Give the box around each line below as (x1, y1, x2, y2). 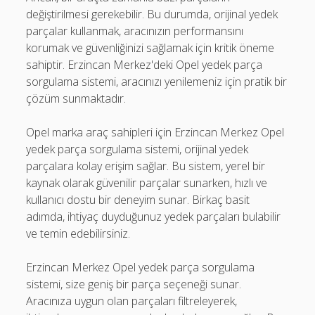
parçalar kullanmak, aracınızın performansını (26, 23, 244, 39)
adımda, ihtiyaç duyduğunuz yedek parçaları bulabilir (26, 209, 281, 224)
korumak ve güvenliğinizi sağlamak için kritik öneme (26, 40, 275, 56)
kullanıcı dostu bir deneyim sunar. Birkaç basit (26, 192, 250, 207)
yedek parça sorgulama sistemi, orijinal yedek (26, 141, 249, 157)
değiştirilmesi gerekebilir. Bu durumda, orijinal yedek (26, 6, 278, 22)
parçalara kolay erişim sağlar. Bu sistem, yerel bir (26, 158, 266, 174)
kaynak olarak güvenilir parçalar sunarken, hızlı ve (26, 175, 268, 191)
